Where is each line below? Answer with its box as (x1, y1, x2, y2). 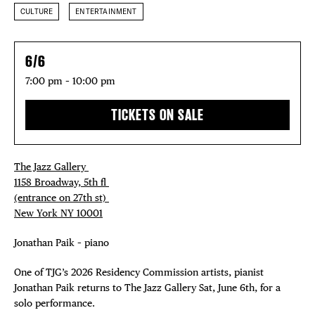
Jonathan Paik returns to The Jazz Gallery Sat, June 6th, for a (14, 281, 281, 294)
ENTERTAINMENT (75, 7, 137, 17)
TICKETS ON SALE (111, 105, 204, 125)
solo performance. (14, 297, 95, 309)
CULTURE (20, 7, 53, 17)
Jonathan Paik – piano (14, 236, 109, 249)
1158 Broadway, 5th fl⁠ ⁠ (14, 176, 109, 188)
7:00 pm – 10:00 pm (25, 75, 115, 87)
